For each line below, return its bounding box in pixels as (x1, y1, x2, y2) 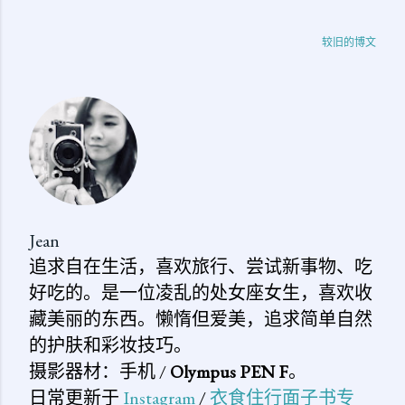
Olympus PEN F (170, 359, 288, 383)
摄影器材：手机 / (29, 359, 170, 383)
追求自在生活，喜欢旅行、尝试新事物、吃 (29, 254, 372, 278)
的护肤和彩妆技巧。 (29, 333, 192, 357)
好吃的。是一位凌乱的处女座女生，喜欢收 (29, 280, 372, 305)
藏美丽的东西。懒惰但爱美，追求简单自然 (29, 306, 372, 331)
